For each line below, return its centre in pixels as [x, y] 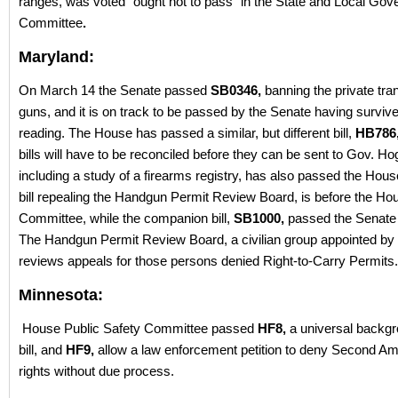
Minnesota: [61, 295]
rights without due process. [96, 371]
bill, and [40, 350]
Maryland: [56, 57]
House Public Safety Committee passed [138, 329]
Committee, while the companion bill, [126, 219]
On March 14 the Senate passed [113, 91]
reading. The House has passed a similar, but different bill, [187, 133]
